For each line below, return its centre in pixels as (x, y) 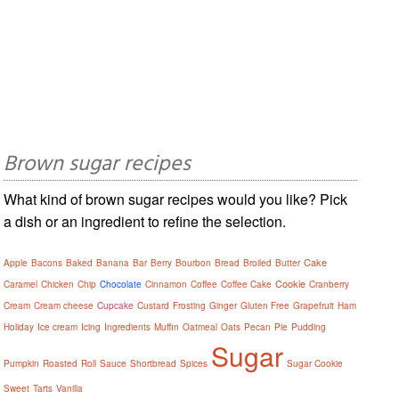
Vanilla (70, 388)
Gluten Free (265, 305)
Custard (154, 305)
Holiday (19, 326)
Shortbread (154, 363)
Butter (288, 262)
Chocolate (121, 284)
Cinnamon (167, 284)
